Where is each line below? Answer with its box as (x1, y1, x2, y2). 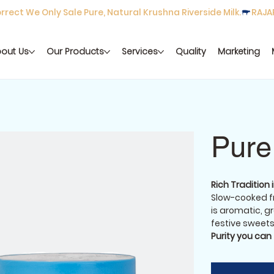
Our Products (46, 45, 105, 58)
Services (122, 45, 158, 58)
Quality (176, 45, 207, 58)
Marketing (218, 45, 261, 58)
